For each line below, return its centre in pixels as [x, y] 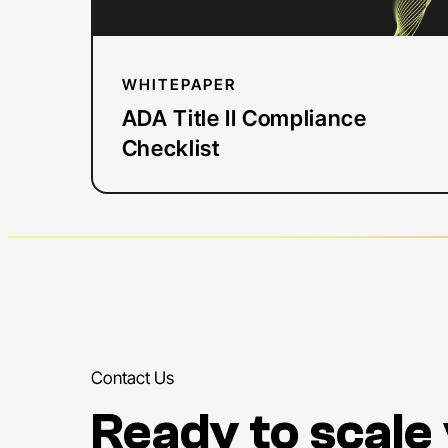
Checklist [170, 148]
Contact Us [132, 378]
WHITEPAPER [178, 85]
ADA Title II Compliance [244, 118]
